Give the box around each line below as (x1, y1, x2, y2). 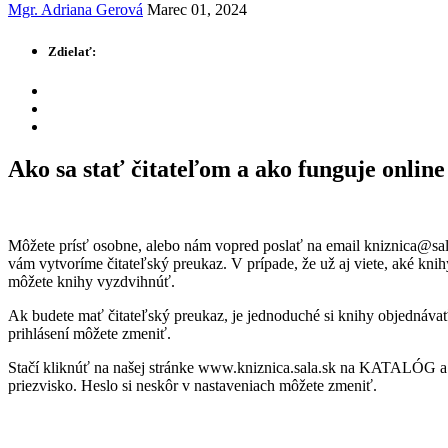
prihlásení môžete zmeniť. (8, 324, 175, 342)
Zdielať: (48, 43, 96, 59)
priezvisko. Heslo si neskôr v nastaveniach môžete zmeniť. (8, 376, 377, 394)
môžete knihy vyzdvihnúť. (8, 272, 179, 290)
